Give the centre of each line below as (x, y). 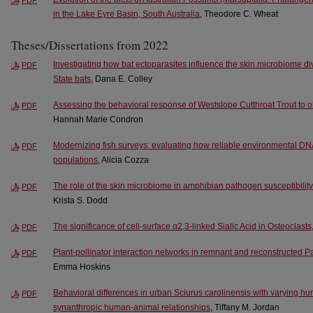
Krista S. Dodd (80, 200)
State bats (72, 79)
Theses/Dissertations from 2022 (90, 45)
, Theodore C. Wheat (239, 14)
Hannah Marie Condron (98, 119)
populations (75, 160)
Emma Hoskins (82, 267)
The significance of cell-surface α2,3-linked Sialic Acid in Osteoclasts (182, 226)
